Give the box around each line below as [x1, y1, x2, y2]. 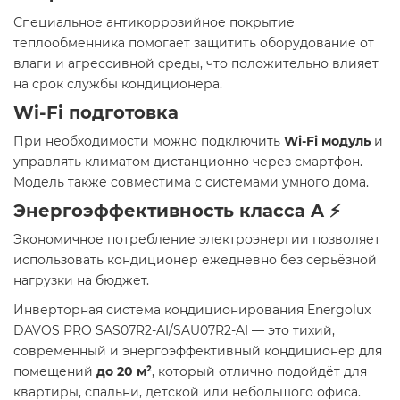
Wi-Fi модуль [284, 132, 371, 149]
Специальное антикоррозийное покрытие [13, 13, 295, 30]
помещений [13, 362, 96, 379]
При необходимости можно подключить [13, 132, 284, 149]
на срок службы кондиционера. [13, 75, 229, 92]
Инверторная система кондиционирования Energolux [13, 301, 371, 318]
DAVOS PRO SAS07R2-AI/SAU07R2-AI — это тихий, [13, 321, 335, 338]
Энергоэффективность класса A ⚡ [13, 199, 341, 221]
